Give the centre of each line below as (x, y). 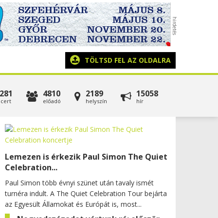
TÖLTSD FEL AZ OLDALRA (128, 60)
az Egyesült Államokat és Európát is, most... (73, 204)
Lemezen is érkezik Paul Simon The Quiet (86, 157)
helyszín (96, 101)
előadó (52, 101)
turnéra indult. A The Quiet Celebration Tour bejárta (86, 193)
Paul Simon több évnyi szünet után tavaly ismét (79, 183)
